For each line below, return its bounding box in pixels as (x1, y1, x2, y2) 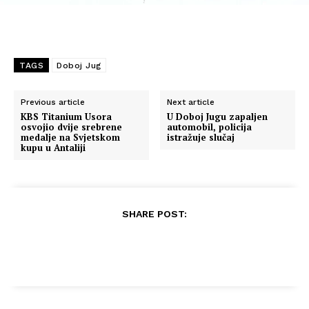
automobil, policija (167, 121, 252, 134)
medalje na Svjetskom (21, 131, 120, 144)
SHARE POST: (122, 208, 187, 220)
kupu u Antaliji (21, 141, 86, 154)
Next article (167, 97, 215, 108)
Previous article (21, 97, 85, 108)
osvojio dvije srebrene (21, 121, 122, 134)
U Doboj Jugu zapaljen (167, 110, 268, 123)
